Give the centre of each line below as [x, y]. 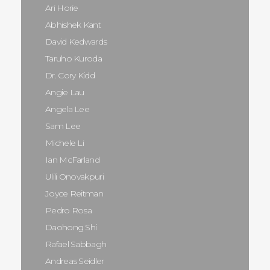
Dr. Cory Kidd [70, 75]
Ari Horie [62, 8]
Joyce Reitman [74, 193]
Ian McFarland [72, 159]
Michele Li [64, 143]
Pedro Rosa [68, 210]
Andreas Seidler [75, 261]
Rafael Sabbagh [76, 244]
